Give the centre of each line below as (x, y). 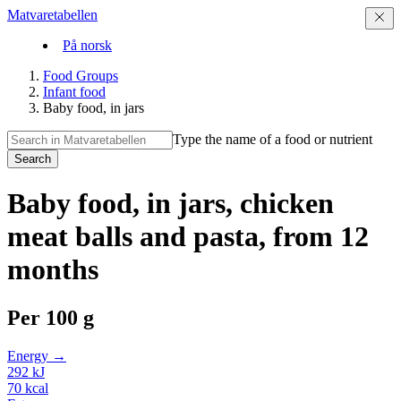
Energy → (37, 355)
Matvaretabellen (52, 15)
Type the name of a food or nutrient (273, 139)
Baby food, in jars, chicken (171, 204)
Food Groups (81, 76)
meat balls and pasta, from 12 (188, 237)
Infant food (74, 92)
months (53, 270)
